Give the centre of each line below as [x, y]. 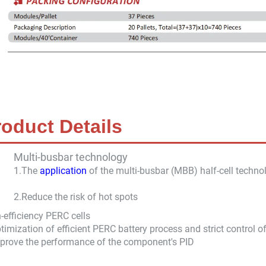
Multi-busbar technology [70, 157]
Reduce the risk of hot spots [79, 197]
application [63, 170]
